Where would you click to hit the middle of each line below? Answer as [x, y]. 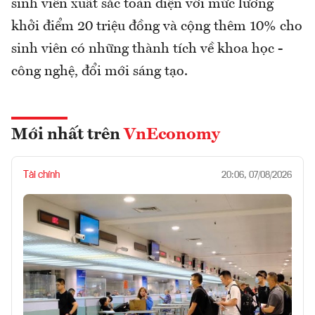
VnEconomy [172, 135]
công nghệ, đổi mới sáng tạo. [99, 72]
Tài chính [41, 175]
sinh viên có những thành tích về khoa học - [147, 50]
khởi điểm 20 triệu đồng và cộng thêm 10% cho [157, 27]
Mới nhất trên [67, 135]
